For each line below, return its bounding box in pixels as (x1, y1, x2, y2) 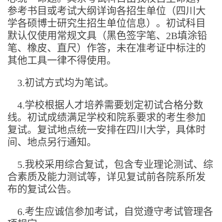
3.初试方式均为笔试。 (7, 77, 114, 88)
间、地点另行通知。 (7, 136, 97, 148)
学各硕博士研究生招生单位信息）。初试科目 (7, 17, 206, 29)
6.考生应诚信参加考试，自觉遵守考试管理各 (7, 206, 213, 217)
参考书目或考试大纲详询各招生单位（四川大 (7, 5, 206, 16)
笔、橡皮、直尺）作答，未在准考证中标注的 (7, 42, 206, 54)
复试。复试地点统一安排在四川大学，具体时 (7, 124, 206, 135)
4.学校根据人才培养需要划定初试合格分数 (7, 99, 203, 111)
